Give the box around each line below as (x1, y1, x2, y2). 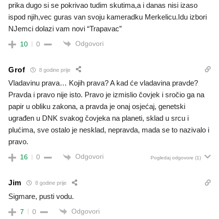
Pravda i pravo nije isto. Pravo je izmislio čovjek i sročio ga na (8, 90, 204, 99)
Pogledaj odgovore (151, 155, 194, 161)
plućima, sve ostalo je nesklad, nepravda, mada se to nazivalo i (8, 126, 209, 134)
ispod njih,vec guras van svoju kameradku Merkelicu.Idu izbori (8, 12, 207, 21)
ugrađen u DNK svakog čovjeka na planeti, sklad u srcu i (8, 114, 189, 123)
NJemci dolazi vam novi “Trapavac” (8, 24, 122, 33)
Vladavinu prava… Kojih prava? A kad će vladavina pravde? (8, 79, 198, 88)
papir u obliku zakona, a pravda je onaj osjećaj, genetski (8, 102, 185, 111)
